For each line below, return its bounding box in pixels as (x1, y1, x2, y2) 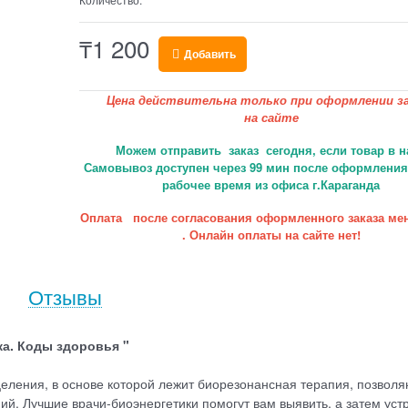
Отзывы (28, 282, 102, 311)
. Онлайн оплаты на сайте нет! (181, 226, 361, 244)
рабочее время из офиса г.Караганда (162, 176, 381, 194)
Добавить (184, 46, 237, 63)
